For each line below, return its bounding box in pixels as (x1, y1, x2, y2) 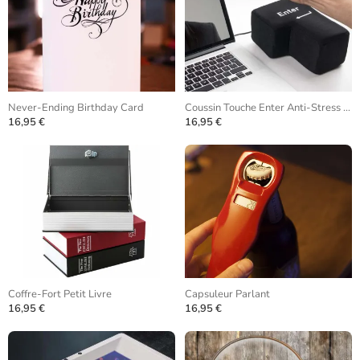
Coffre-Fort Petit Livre (8, 287, 112, 301)
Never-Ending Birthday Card (8, 100, 144, 115)
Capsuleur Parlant (185, 287, 270, 301)
